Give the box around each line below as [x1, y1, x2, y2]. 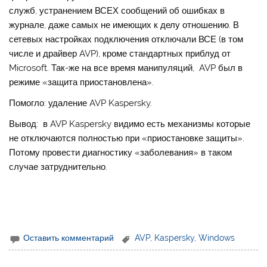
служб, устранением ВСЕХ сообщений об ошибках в [9, 5, 225, 16]
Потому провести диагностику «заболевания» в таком [9, 147, 232, 159]
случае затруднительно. [9, 162, 108, 173]
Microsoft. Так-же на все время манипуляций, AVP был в [9, 62, 243, 73]
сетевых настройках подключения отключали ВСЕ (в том [9, 33, 244, 45]
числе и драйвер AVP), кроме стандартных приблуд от [9, 48, 231, 59]
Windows [198, 233, 235, 243]
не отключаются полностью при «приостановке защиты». [9, 133, 245, 144]
